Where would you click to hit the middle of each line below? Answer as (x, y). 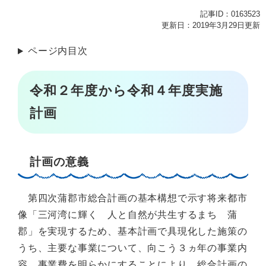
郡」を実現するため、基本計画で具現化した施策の (133, 231)
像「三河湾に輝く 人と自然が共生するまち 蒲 (128, 214)
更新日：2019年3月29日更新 (211, 26)
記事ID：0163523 (230, 14)
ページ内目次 (58, 51)
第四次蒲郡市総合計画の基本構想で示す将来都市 (133, 198)
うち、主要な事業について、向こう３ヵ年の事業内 (133, 248)
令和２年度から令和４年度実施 (126, 90)
